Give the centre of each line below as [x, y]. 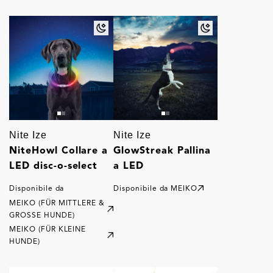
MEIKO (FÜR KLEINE [48, 229]
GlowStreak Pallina [162, 150]
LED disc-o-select [54, 165]
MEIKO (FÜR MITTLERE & [57, 203]
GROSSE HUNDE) [42, 215]
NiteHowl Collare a [59, 150]
